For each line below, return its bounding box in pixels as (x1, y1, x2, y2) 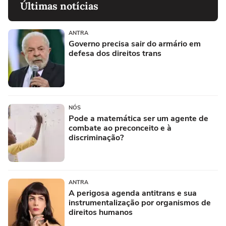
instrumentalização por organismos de (69, 197, 211, 208)
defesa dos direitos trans (69, 47, 161, 59)
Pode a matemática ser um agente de (69, 112, 208, 124)
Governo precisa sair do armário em (69, 38, 201, 49)
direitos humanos (69, 206, 133, 218)
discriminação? (69, 132, 124, 143)
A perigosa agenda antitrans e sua (69, 187, 197, 199)
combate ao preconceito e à (69, 122, 172, 134)
